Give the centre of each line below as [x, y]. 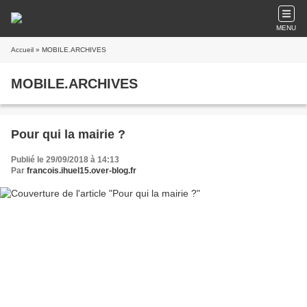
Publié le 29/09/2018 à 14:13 [65, 160]
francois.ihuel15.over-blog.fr [82, 171]
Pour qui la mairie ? [68, 134]
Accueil [22, 50]
